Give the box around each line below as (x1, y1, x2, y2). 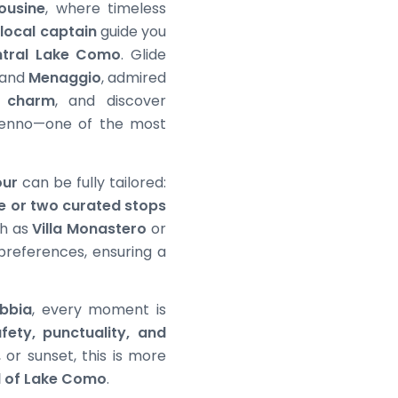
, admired (101, 67, 166, 88)
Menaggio (28, 67, 101, 88)
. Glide (121, 44, 167, 65)
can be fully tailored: (18, 171, 167, 193)
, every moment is (32, 299, 167, 321)
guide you (96, 20, 167, 42)
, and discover (54, 90, 166, 111)
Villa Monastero (32, 218, 147, 239)
